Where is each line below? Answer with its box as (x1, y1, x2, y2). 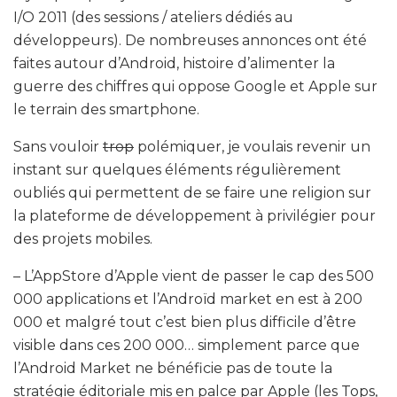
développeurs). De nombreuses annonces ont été (13, 31, 367, 49)
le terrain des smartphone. (13, 100, 199, 118)
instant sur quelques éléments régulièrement (13, 160, 341, 178)
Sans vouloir (13, 137, 103, 155)
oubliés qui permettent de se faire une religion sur (13, 183, 371, 201)
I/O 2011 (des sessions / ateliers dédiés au (13, 8, 293, 26)
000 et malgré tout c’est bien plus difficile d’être (13, 313, 356, 331)
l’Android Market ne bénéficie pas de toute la (13, 359, 332, 377)
